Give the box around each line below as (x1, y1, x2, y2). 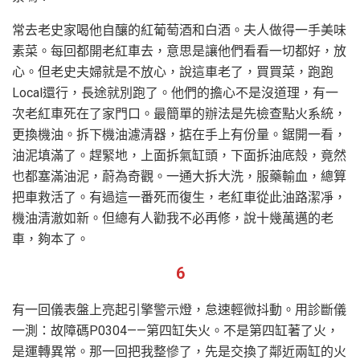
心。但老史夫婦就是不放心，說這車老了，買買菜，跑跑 (12, 63, 333, 80)
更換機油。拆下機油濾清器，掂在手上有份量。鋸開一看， (12, 126, 346, 142)
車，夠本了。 (12, 231, 89, 247)
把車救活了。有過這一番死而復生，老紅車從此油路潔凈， (12, 189, 346, 205)
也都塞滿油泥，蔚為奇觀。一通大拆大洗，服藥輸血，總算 (12, 168, 346, 184)
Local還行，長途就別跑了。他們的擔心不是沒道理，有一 (12, 84, 338, 100)
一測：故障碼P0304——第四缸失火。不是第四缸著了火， (12, 322, 339, 338)
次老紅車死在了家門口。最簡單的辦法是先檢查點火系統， (12, 105, 346, 121)
